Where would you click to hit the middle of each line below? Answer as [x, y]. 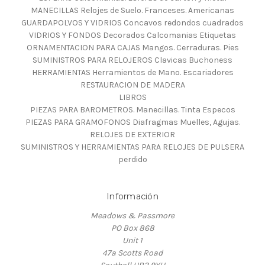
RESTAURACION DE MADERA [132, 85]
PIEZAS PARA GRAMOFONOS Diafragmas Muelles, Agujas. [132, 122]
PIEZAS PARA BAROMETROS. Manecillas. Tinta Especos [132, 109]
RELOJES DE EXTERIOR [132, 134]
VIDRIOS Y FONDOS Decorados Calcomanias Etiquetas [132, 35]
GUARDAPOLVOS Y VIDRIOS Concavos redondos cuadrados [132, 22]
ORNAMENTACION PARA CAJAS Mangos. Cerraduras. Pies [132, 47]
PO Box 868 [132, 228]
